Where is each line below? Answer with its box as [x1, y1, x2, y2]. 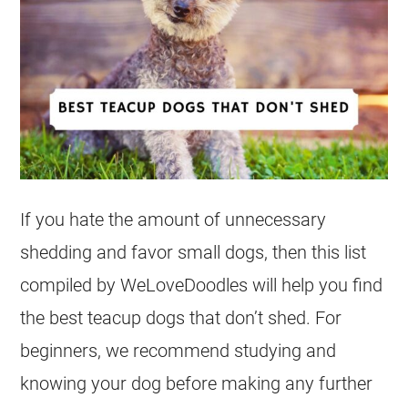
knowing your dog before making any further [20, 372, 373, 394]
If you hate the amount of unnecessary [20, 208, 327, 230]
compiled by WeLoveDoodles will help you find [20, 273, 383, 296]
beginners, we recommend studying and [20, 339, 337, 362]
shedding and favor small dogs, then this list [20, 240, 367, 263]
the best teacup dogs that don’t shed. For [20, 306, 342, 329]
